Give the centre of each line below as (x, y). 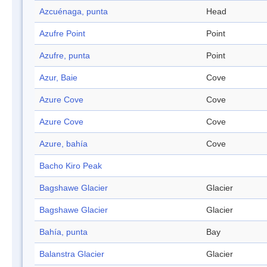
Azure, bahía (63, 144)
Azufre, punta (65, 56)
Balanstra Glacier (72, 254)
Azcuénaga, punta (74, 12)
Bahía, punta (63, 232)
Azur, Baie (58, 78)
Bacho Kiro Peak (71, 166)
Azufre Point (62, 34)
